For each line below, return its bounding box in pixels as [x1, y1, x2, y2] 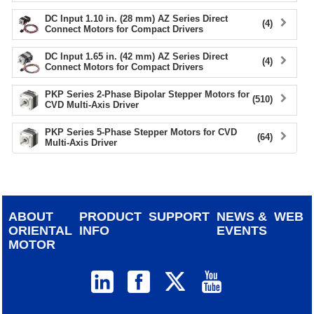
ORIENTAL [8, 224, 73, 238]
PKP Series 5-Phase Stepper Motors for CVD [45, 127, 237, 138]
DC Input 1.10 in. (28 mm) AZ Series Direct [45, 13, 228, 25]
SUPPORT [149, 210, 210, 224]
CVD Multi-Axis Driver [45, 100, 139, 111]
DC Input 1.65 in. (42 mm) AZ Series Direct [45, 51, 228, 62]
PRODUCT [79, 210, 142, 224]
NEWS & [217, 210, 268, 224]
